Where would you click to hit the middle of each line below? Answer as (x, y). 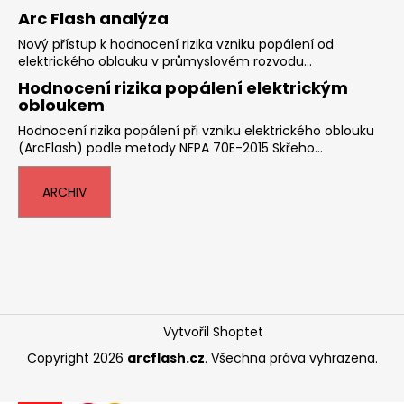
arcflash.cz (165, 358)
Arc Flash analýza (93, 18)
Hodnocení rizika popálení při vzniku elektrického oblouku (196, 130)
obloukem (61, 105)
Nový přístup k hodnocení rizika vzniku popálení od (176, 44)
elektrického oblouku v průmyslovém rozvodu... (165, 61)
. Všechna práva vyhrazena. (291, 358)
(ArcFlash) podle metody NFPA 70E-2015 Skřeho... (170, 147)
